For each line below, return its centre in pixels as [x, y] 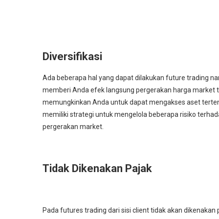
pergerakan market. [73, 127]
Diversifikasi [72, 57]
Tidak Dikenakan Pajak [97, 169]
